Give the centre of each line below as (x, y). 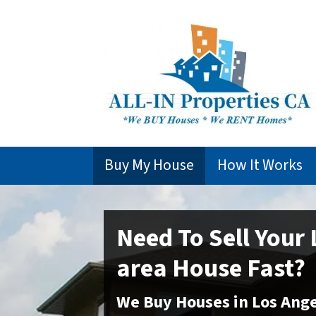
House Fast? (236, 268)
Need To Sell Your (213, 238)
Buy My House (150, 165)
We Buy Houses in (184, 302)
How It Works (260, 165)
